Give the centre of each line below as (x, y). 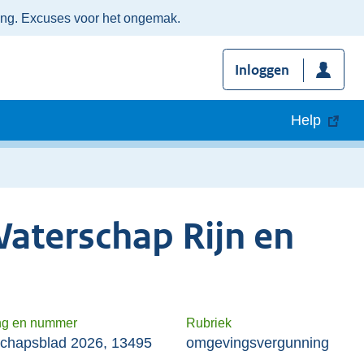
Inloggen (262, 70)
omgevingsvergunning (258, 342)
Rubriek (209, 322)
